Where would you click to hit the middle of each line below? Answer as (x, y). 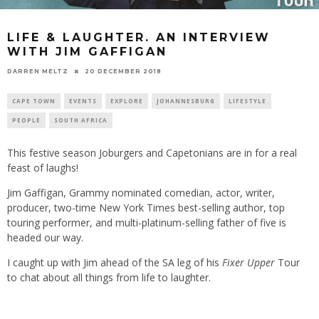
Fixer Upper (250, 263)
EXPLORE (127, 101)
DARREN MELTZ (38, 72)
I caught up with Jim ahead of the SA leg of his (115, 263)
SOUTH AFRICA (81, 120)
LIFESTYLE (247, 101)
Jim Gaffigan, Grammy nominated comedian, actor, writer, (141, 193)
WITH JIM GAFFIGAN (87, 52)
